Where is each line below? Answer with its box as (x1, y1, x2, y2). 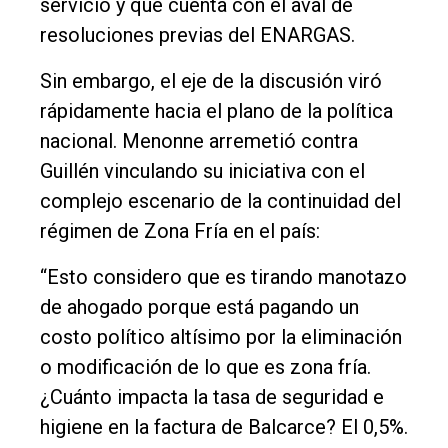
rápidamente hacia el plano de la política (40, 99, 393, 124)
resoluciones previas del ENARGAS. (40, 23, 355, 48)
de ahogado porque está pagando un (40, 295, 359, 320)
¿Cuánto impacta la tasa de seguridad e (40, 385, 384, 410)
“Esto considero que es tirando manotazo (40, 265, 407, 290)
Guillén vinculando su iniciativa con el (40, 159, 365, 184)
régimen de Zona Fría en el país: (40, 219, 320, 244)
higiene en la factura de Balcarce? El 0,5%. (40, 415, 408, 440)
